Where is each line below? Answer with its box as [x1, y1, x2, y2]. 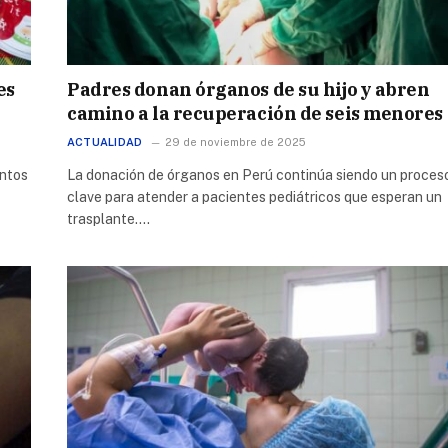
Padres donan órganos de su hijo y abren [67, 77, 430, 101]
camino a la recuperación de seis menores [67, 101, 443, 125]
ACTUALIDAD [67, 135, 143, 148]
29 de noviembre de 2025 [165, 135, 307, 148]
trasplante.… [67, 210, 150, 227]
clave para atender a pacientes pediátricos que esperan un [67, 188, 442, 205]
